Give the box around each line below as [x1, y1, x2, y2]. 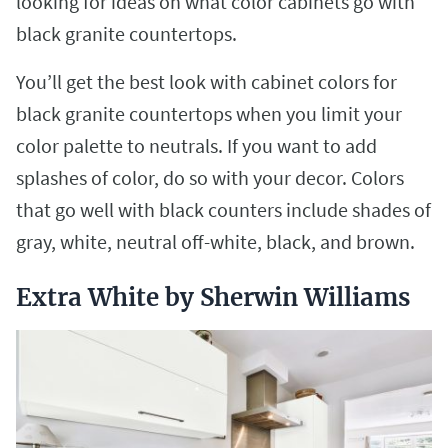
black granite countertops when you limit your [16, 101, 402, 127]
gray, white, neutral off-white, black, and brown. [16, 229, 415, 255]
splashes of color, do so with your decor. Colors [16, 165, 404, 191]
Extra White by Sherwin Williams [16, 282, 410, 314]
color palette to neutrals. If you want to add [16, 133, 377, 159]
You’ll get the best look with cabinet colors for [16, 69, 397, 95]
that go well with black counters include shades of [16, 197, 431, 223]
